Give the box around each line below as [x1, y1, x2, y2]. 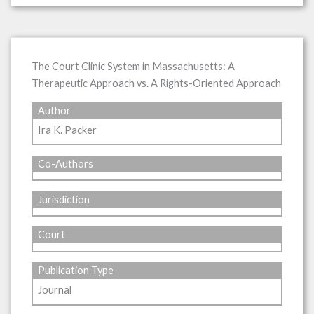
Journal [38, 284, 72, 296]
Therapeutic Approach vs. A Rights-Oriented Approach [31, 77, 281, 90]
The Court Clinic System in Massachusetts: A [31, 60, 235, 73]
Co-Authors [38, 157, 94, 170]
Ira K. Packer [38, 123, 97, 136]
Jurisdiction [38, 193, 90, 205]
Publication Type [38, 264, 114, 277]
